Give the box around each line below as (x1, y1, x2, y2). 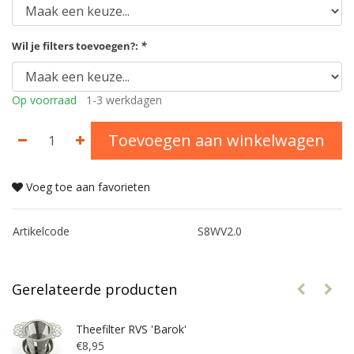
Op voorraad (12, 92, 77, 108)
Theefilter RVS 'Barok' (76, 322, 186, 337)
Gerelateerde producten (12, 280, 177, 299)
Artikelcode (13, 224, 70, 239)
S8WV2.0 (198, 224, 242, 239)
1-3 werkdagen (86, 92, 162, 108)
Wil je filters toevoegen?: (12, 39, 141, 54)
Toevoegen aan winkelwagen (108, 130, 325, 152)
